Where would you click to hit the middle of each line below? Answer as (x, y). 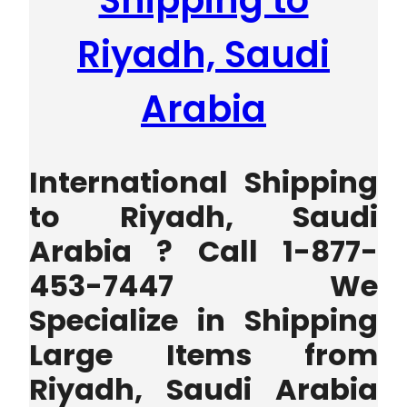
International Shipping (203, 183)
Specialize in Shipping (203, 321)
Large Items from (203, 355)
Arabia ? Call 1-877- (203, 252)
